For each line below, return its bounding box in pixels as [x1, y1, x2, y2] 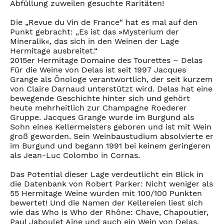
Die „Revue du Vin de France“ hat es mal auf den [10, 17, 197, 27]
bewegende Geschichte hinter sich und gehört [10, 93, 190, 103]
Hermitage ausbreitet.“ [10, 46, 97, 56]
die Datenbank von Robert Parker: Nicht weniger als [10, 179, 213, 189]
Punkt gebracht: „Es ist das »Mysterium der [10, 27, 179, 37]
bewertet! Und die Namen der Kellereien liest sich [10, 198, 203, 208]
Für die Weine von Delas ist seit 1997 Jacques [10, 65, 186, 75]
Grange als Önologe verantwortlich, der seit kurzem [10, 74, 212, 84]
